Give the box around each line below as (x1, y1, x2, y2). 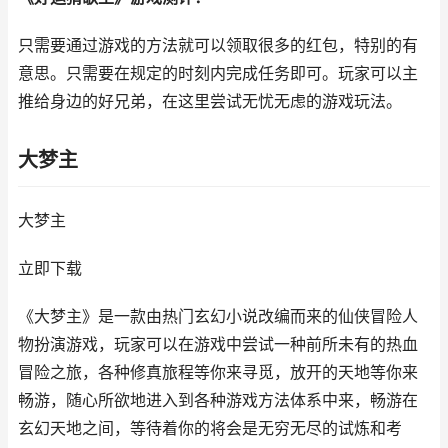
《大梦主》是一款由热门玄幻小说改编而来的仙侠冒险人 (18, 307, 418, 326)
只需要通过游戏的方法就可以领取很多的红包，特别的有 (18, 36, 418, 55)
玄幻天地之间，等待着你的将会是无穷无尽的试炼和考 (18, 419, 402, 438)
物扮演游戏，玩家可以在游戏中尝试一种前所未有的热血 (18, 335, 418, 354)
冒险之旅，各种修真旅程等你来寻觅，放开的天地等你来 (18, 363, 418, 382)
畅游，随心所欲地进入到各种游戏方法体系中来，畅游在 (18, 391, 418, 410)
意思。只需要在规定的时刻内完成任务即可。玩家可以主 (18, 64, 418, 83)
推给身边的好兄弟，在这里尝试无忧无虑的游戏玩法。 (18, 92, 402, 111)
